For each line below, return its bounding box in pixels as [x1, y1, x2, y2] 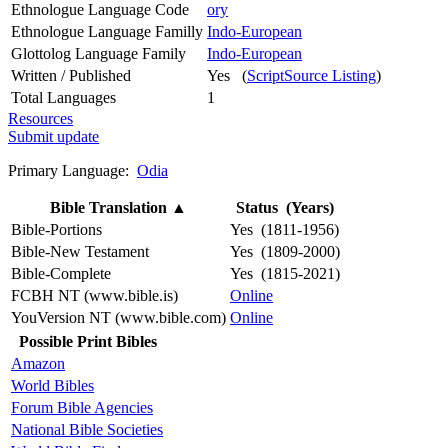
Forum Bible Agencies [11, 398, 153, 416]
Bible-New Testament [11, 242, 149, 260]
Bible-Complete [11, 264, 111, 282]
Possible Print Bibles [19, 332, 157, 350]
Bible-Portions [11, 220, 102, 238]
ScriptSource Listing [247, 66, 376, 84]
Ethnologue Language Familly [11, 22, 203, 40]
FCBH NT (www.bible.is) [11, 286, 178, 304]
